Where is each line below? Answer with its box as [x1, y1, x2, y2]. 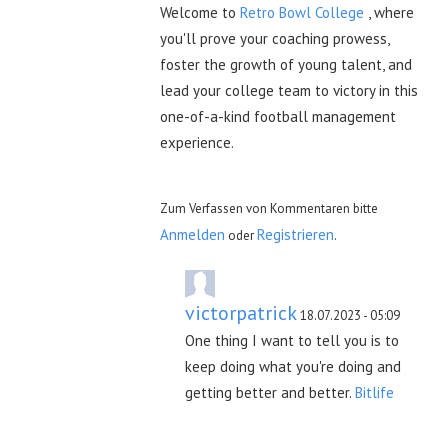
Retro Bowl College [240, 2, 364, 22]
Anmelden [160, 224, 225, 244]
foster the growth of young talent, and [160, 54, 412, 74]
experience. [160, 132, 234, 152]
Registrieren [257, 224, 334, 244]
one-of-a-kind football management [160, 106, 396, 126]
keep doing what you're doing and [185, 356, 401, 376]
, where [364, 2, 414, 22]
